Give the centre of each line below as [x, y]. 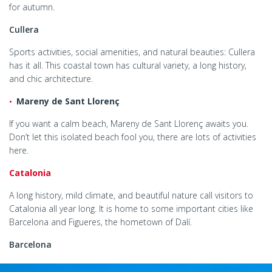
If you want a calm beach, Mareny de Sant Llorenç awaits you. [129, 123]
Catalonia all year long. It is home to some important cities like [131, 208]
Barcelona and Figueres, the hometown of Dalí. [100, 222]
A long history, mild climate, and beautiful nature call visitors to [131, 195]
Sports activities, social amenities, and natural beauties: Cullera [132, 52]
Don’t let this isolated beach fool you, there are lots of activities [133, 137]
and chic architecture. [51, 78]
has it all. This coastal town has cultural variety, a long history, [128, 65]
